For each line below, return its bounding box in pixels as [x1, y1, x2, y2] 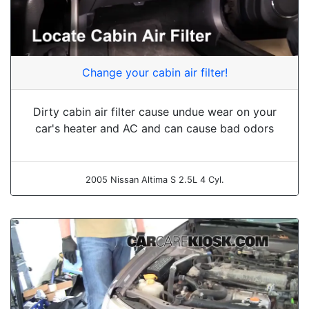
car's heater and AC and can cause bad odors [35, 121, 274, 135]
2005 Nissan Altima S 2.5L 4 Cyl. [85, 174, 224, 185]
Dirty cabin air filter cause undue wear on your [32, 104, 277, 119]
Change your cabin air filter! [81, 65, 228, 79]
